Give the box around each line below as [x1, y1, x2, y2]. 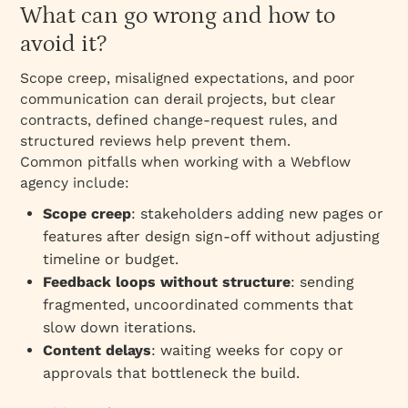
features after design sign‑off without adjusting [43, 227, 381, 245]
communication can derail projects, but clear [20, 89, 336, 107]
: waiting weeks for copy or [151, 341, 344, 359]
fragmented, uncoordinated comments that [43, 295, 354, 313]
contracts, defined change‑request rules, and [20, 110, 339, 128]
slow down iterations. [43, 318, 197, 336]
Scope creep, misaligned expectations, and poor [20, 68, 355, 87]
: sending [291, 272, 355, 291]
